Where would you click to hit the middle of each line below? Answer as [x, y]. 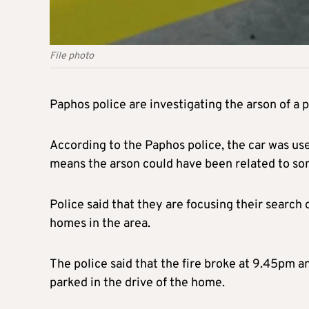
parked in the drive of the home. [137, 283]
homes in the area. [100, 223]
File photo [72, 56]
